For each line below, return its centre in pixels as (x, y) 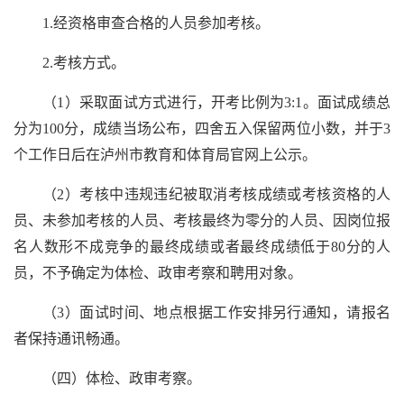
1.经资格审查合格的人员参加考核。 (156, 23)
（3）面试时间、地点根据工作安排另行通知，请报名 (216, 312)
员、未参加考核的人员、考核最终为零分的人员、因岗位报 (202, 220)
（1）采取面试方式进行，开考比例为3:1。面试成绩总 (216, 102)
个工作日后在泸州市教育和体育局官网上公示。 (165, 154)
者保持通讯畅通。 (71, 338)
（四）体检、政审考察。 (122, 378)
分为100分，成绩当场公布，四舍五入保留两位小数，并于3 (202, 128)
